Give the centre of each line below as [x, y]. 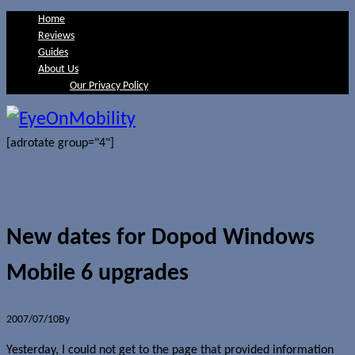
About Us [58, 69]
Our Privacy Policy [109, 86]
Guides [53, 53]
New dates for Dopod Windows [160, 238]
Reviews [56, 36]
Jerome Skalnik [105, 319]
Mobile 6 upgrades [97, 273]
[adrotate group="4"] [60, 143]
